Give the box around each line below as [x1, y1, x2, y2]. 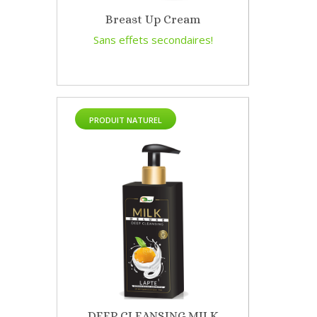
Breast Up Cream [105, 13, 200, 27]
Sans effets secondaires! [93, 33, 213, 47]
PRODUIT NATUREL [89, 115, 162, 126]
